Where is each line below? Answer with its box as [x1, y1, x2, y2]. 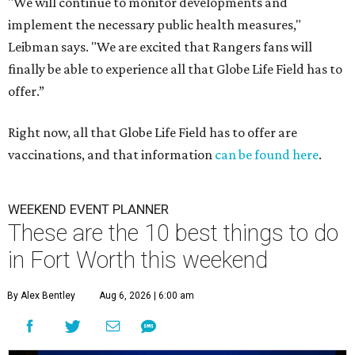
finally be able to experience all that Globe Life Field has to [8, 61, 342, 77]
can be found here [215, 147, 319, 162]
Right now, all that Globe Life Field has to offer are [8, 124, 297, 140]
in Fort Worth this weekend [8, 246, 268, 273]
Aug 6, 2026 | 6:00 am [99, 290, 194, 301]
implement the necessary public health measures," [8, 17, 301, 32]
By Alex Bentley [7, 290, 75, 301]
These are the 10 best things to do [8, 219, 338, 246]
